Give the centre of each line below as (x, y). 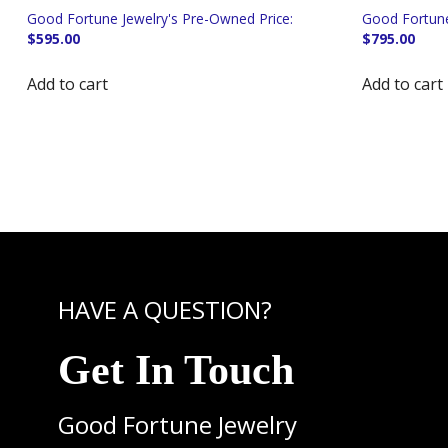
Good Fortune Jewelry (177, 425)
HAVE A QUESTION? (164, 310)
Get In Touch (175, 370)
